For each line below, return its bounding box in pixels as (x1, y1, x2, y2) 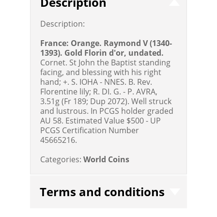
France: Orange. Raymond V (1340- (40, 38, 172, 49)
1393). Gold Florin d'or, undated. (40, 47, 164, 59)
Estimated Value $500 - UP (65, 115, 161, 126)
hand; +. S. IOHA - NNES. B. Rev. (40, 77, 153, 88)
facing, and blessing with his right (40, 67, 162, 78)
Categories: (40, 154, 82, 165)
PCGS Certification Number (40, 125, 139, 136)
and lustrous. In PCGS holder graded (40, 106, 174, 117)
